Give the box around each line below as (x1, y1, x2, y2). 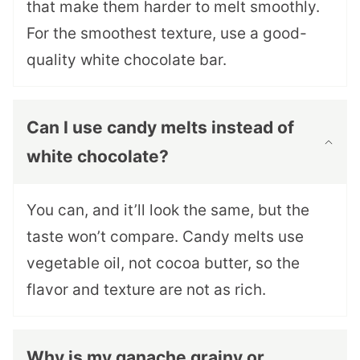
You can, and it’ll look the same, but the (27, 201, 309, 220)
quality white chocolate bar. (27, 51, 227, 70)
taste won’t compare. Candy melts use (27, 227, 304, 247)
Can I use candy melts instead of (27, 117, 294, 138)
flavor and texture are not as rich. (27, 280, 266, 300)
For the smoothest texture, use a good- (27, 24, 307, 43)
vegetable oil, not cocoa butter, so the (27, 254, 300, 273)
